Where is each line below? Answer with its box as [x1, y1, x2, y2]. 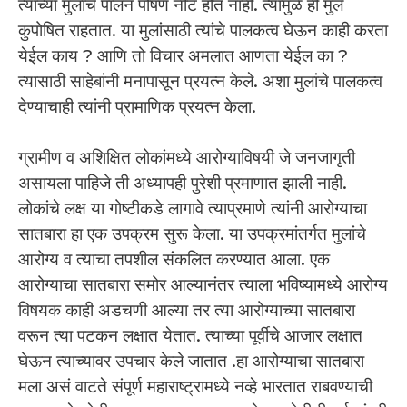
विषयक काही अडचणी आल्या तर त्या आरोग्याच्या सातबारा [18, 300, 355, 322]
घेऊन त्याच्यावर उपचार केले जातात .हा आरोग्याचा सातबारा [18, 351, 364, 372]
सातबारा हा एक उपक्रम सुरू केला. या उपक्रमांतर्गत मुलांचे [18, 223, 366, 245]
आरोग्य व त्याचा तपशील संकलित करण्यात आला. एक [18, 249, 330, 271]
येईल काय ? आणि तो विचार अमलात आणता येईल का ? [18, 45, 348, 66]
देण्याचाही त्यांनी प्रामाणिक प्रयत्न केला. [18, 95, 256, 117]
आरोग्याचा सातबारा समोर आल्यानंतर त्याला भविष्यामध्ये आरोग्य [18, 274, 388, 296]
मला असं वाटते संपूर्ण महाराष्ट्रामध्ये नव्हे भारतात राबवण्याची [18, 376, 372, 398]
